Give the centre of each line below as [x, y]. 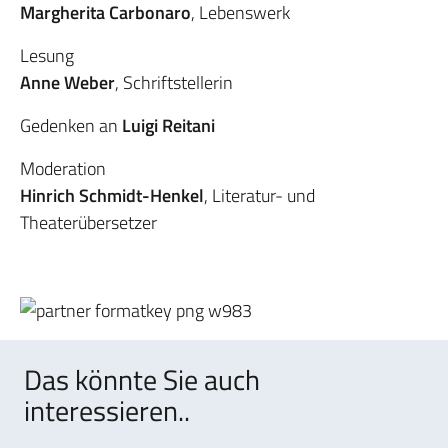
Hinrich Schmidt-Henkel [112, 195]
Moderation [63, 168]
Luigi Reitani [168, 125]
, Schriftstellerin [174, 82]
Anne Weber [67, 82]
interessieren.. [107, 410]
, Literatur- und [259, 195]
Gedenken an [71, 125]
